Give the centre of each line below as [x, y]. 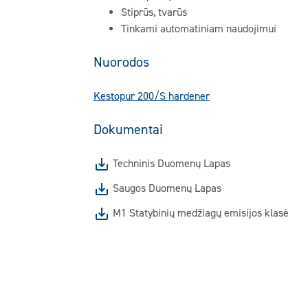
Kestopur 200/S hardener [152, 96]
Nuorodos [121, 62]
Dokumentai [128, 130]
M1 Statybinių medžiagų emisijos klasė [201, 213]
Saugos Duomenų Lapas [167, 188]
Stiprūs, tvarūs [154, 12]
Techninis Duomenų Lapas [172, 164]
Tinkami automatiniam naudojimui [199, 29]
